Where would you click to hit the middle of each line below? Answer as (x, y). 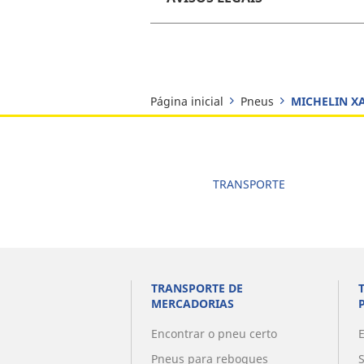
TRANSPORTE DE (197, 288)
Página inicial (186, 102)
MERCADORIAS (192, 304)
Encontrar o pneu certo (214, 334)
